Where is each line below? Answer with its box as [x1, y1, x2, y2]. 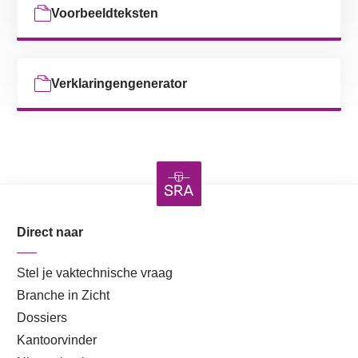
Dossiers [17, 310, 67, 324]
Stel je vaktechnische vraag [17, 265, 173, 280]
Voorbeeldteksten [51, 6, 158, 20]
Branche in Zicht [17, 288, 109, 302]
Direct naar [17, 225, 83, 239]
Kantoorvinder [17, 332, 97, 347]
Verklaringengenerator [51, 76, 187, 90]
